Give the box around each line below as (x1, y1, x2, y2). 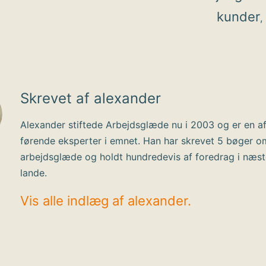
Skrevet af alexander (20, 90, 161, 107)
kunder (217, 9, 260, 24)
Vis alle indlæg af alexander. (20, 193, 191, 208)
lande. (20, 167, 47, 179)
